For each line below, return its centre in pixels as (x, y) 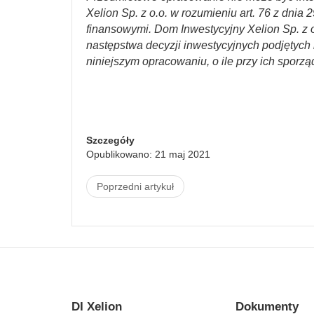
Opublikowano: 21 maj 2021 (148, 154)
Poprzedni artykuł (135, 186)
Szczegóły (110, 140)
